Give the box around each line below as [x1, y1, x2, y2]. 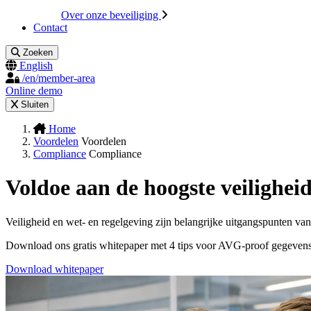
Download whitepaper [6, 262, 103, 275]
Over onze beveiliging [61, 9, 161, 21]
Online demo [6, 85, 62, 96]
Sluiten [20, 99, 49, 110]
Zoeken [23, 47, 53, 58]
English [19, 60, 53, 72]
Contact [33, 22, 67, 33]
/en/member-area [22, 72, 95, 84]
